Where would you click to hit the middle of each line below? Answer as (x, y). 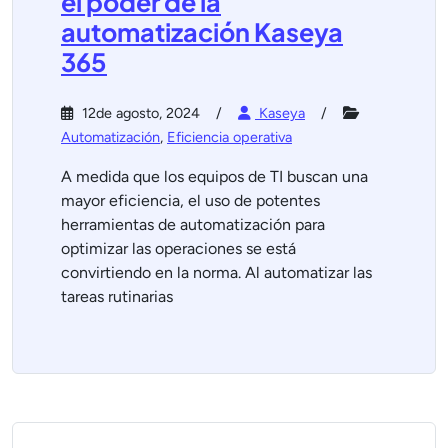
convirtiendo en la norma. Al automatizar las (216, 272)
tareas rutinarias (117, 296)
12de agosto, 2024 (139, 113)
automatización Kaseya (202, 32)
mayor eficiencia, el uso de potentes (190, 200)
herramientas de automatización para (193, 224)
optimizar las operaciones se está (178, 248)
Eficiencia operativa (229, 137)
